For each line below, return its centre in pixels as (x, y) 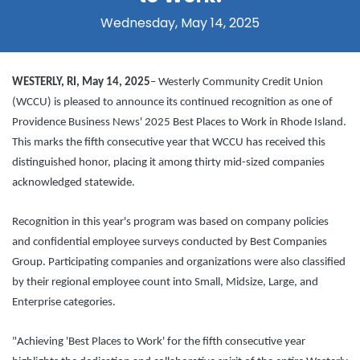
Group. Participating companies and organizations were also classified (179, 263)
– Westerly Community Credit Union (237, 83)
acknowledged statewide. (74, 183)
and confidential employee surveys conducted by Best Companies (170, 243)
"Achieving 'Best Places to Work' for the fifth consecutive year (159, 342)
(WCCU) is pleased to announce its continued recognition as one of (172, 103)
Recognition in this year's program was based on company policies (170, 223)
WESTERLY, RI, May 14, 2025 (81, 83)
